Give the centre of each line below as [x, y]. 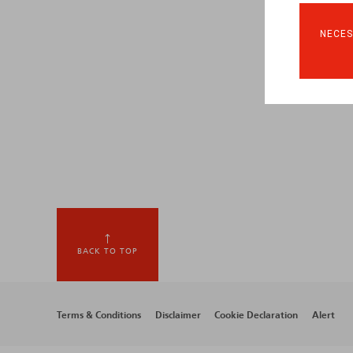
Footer [96, 324]
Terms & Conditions [99, 315]
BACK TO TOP [108, 251]
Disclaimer [178, 315]
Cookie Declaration [256, 315]
